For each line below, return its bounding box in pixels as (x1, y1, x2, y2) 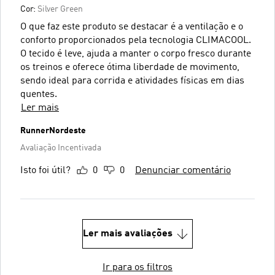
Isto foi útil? (20, 165, 71, 176)
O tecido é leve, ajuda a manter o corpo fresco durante (20, 48, 251, 59)
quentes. (20, 89, 57, 99)
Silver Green (37, 4, 83, 14)
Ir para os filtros (103, 262, 172, 273)
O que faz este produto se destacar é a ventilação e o (20, 21, 243, 32)
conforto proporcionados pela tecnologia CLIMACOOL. (20, 35, 251, 45)
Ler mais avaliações (83, 228, 172, 239)
